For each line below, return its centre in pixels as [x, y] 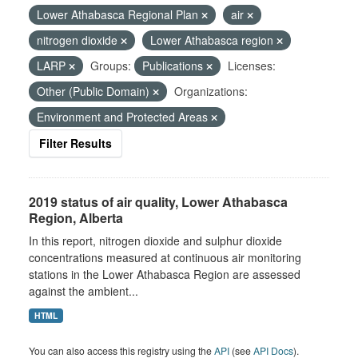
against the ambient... [84, 291]
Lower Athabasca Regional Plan [119, 14]
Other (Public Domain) [95, 91]
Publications [174, 66]
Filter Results [76, 143]
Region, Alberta [76, 218]
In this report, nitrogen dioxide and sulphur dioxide [155, 241]
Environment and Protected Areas [124, 117]
